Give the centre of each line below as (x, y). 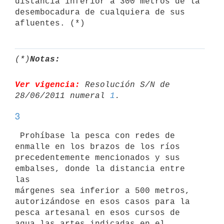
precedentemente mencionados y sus (97, 158)
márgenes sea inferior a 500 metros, (102, 191)
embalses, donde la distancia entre (100, 169)
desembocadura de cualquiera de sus (100, 12)
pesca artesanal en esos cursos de (97, 213)
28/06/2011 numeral (62, 96)
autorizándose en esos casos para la (102, 202)
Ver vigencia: (47, 85)
